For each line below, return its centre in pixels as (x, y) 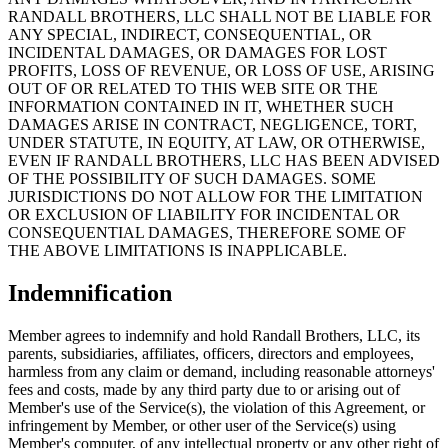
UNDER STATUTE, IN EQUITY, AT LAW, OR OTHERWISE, (216, 143)
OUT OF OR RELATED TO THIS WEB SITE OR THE (193, 89)
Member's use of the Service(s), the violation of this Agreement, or (216, 408)
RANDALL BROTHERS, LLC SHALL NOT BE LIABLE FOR (220, 17)
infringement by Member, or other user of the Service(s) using (202, 426)
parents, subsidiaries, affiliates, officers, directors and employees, (211, 354)
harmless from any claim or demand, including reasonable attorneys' (221, 372)
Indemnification (90, 293)
